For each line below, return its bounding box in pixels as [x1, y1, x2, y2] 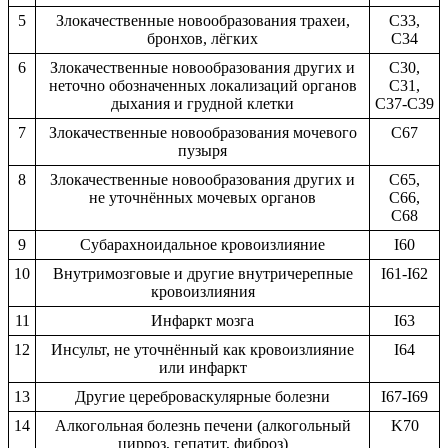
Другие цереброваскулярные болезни [75, 387, 330, 405]
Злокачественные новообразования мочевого [48, 123, 357, 141]
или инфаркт [158, 358, 247, 376]
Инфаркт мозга [151, 311, 254, 329]
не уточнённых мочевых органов [89, 188, 316, 206]
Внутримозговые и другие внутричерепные [52, 264, 353, 282]
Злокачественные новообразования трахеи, [55, 11, 350, 29]
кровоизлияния [150, 282, 255, 300]
